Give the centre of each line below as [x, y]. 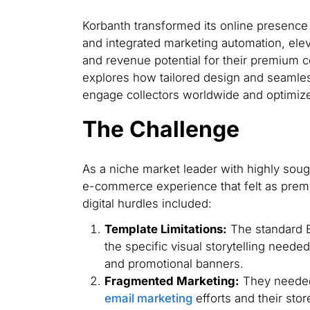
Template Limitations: [165, 229]
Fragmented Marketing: [172, 281]
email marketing [148, 299]
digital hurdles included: [147, 203]
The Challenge [161, 129]
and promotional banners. [174, 264]
